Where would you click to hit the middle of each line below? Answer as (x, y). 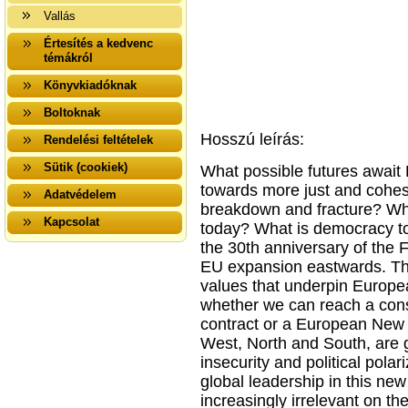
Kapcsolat (71, 222)
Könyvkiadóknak (90, 85)
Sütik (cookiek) (86, 167)
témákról (68, 58)
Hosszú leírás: (252, 139)
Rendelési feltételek (98, 140)
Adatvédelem (80, 194)
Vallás (60, 16)
